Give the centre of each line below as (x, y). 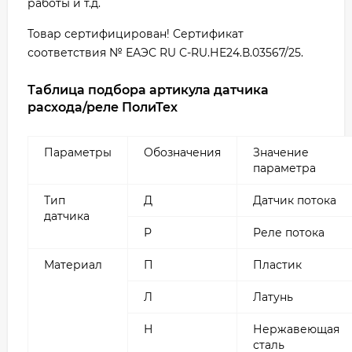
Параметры (78, 153)
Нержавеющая (296, 330)
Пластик (277, 265)
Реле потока (289, 233)
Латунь (273, 297)
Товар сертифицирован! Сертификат (136, 34)
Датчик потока (295, 201)
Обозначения (182, 153)
